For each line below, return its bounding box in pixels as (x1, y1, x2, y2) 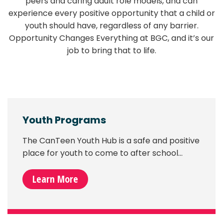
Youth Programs (22, 113, 106, 127)
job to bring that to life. (67, 45, 156, 57)
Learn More (32, 172, 78, 186)
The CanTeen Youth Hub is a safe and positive (22, 135, 200, 147)
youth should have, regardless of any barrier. (24, 20, 199, 32)
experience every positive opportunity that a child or (8, 7, 215, 19)
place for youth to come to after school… (22, 147, 183, 159)
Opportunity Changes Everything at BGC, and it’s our (9, 32, 214, 44)
